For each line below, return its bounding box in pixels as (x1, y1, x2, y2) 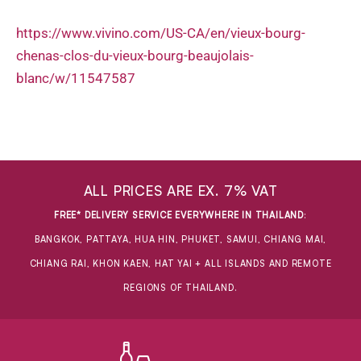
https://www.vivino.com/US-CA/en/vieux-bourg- (16, 24, 305, 41)
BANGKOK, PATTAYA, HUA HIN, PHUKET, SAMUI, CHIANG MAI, (34, 234, 327, 246)
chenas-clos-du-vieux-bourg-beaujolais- (16, 47, 254, 64)
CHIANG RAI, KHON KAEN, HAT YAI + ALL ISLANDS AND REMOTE (29, 258, 332, 270)
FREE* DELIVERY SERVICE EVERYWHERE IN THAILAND (54, 210, 305, 222)
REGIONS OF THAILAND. (123, 282, 238, 294)
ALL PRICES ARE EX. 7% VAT (83, 182, 278, 200)
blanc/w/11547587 (16, 69, 135, 86)
